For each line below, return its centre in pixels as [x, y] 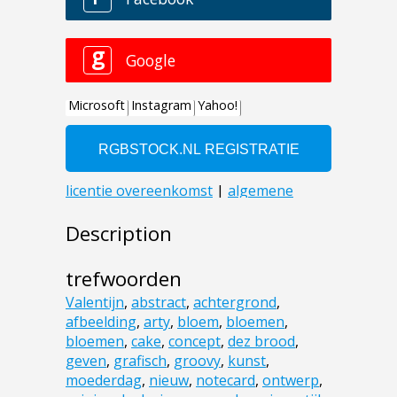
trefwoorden [124, 278]
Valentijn [95, 302]
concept [195, 341]
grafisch [140, 360]
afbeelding [101, 321]
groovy [197, 360]
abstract [159, 302]
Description [119, 233]
